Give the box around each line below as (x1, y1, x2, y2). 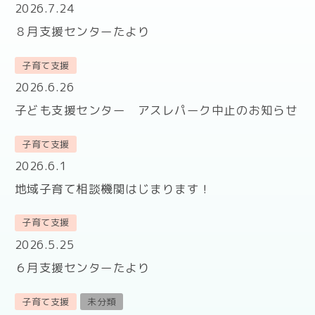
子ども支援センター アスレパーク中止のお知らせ (14, 102, 298, 119)
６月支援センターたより (14, 259, 150, 276)
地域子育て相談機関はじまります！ (14, 181, 212, 198)
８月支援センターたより (14, 23, 150, 40)
